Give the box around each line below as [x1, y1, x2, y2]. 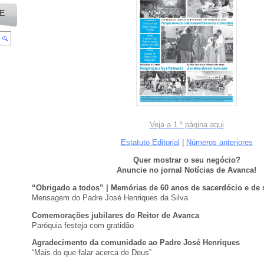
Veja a [149, 120, 173, 130]
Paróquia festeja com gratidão [32, 220, 134, 230]
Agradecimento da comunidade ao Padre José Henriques [32, 238, 240, 247]
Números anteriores [186, 138, 253, 147]
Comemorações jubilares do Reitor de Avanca [32, 210, 199, 220]
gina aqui [193, 120, 224, 130]
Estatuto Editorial [120, 138, 180, 147]
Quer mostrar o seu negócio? [133, 156, 240, 165]
